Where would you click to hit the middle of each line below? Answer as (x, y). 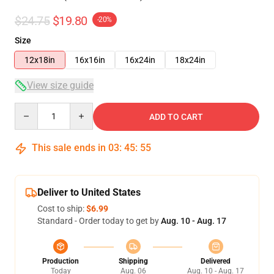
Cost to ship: (62, 209)
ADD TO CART (176, 117)
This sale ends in (69, 148)
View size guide (60, 85)
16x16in (90, 60)
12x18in (40, 60)
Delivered (216, 261)
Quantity (31, 108)
